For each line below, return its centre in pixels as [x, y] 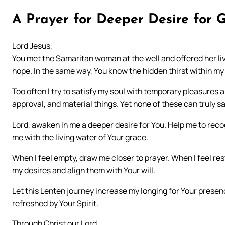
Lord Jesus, [32, 45]
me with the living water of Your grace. [80, 137]
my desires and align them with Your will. [84, 170]
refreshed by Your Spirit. [55, 203]
